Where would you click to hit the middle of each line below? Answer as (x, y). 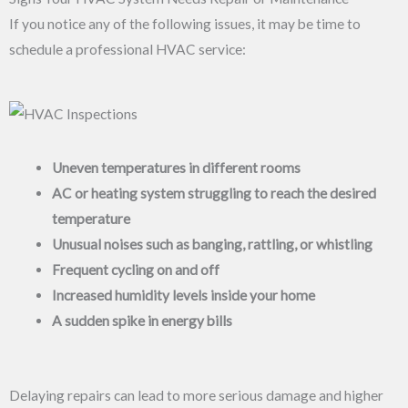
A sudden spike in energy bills (142, 320)
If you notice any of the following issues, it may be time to (185, 24)
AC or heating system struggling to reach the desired (214, 193)
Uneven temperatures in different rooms (176, 167)
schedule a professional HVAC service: (127, 50)
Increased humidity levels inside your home (183, 295)
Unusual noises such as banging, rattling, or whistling (212, 244)
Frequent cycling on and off (135, 269)
